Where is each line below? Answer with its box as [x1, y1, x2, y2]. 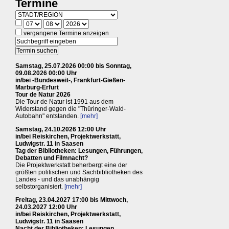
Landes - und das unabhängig [15, 175, 99, 183]
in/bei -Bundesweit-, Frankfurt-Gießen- [15, 76, 125, 84]
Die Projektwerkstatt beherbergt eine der [15, 161, 127, 169]
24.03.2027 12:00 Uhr [15, 203, 77, 211]
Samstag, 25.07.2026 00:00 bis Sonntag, [15, 62, 131, 70]
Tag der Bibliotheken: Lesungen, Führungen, [15, 147, 143, 154]
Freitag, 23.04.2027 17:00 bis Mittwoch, [15, 196, 128, 203]
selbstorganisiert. [15, 182, 64, 190]
